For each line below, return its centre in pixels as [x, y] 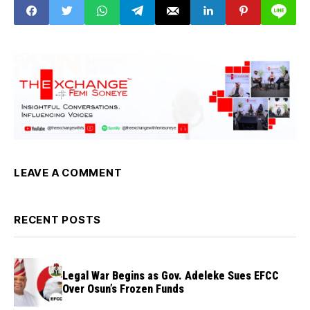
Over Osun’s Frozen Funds [123, 289]
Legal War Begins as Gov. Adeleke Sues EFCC [171, 276]
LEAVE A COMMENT [68, 173]
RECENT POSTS [57, 220]
